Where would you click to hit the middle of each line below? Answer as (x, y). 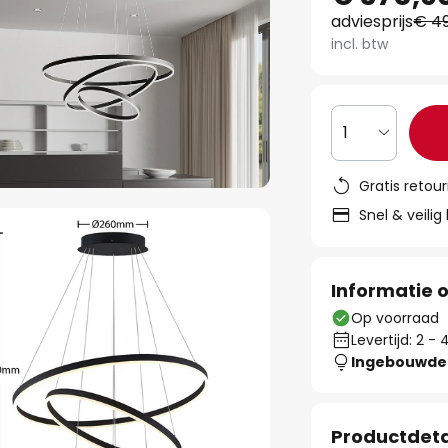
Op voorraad (395, 318)
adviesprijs (372, 21)
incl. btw (360, 44)
